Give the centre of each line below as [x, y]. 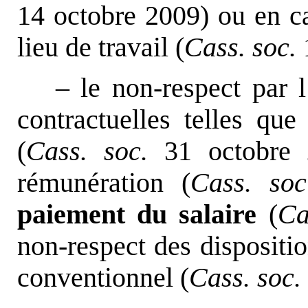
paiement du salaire [137, 214]
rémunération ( [103, 183]
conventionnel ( [103, 277]
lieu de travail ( [100, 47]
